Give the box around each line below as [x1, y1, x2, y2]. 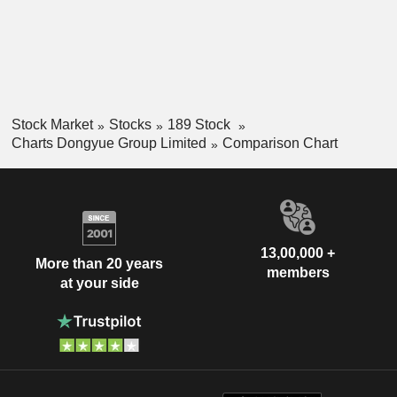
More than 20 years [35, 256, 163, 272]
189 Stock [167, 117, 234, 132]
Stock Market [11, 117, 93, 132]
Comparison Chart [222, 135, 338, 151]
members [266, 264, 330, 280]
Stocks [108, 117, 152, 132]
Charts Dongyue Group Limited [11, 135, 206, 151]
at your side [59, 276, 139, 292]
